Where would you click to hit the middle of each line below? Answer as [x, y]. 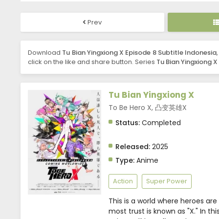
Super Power [167, 181]
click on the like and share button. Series [92, 62]
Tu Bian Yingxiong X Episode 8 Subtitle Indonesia [139, 53]
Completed [160, 123]
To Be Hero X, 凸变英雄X [148, 108]
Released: [133, 147]
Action [123, 181]
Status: [128, 123]
